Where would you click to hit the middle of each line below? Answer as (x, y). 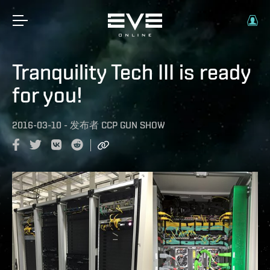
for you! (47, 95)
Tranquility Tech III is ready (131, 72)
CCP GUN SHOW (133, 125)
